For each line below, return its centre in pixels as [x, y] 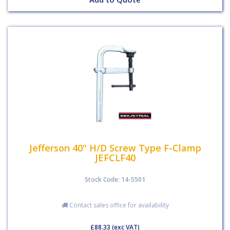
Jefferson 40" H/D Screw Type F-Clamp [115, 148]
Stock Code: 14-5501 [115, 179]
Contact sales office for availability [118, 205]
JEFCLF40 [115, 157]
